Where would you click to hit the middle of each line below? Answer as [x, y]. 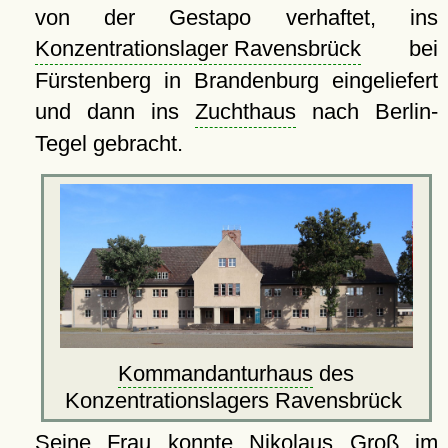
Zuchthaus [245, 112]
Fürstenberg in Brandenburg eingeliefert [236, 81]
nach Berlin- [367, 112]
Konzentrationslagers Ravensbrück [236, 401]
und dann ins [114, 112]
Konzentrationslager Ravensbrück [197, 49]
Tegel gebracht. [108, 144]
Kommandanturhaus [216, 374]
